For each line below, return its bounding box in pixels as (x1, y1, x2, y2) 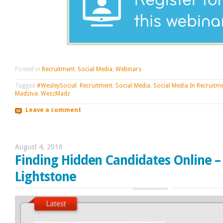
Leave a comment (25, 107, 81, 114)
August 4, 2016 (15, 143, 63, 151)
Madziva (15, 90, 38, 97)
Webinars (115, 65, 141, 73)
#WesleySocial (37, 82, 77, 89)
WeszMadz (41, 90, 70, 97)
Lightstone (15, 169, 76, 185)
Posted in (15, 65, 42, 73)
